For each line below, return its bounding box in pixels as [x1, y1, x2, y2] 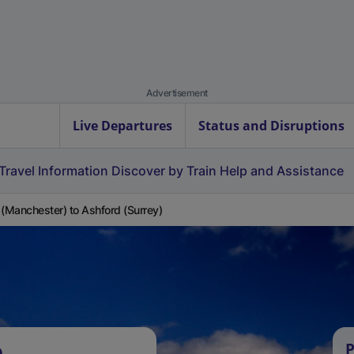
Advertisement [146, 87, 208, 99]
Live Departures [73, 117, 172, 134]
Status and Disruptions [198, 117, 345, 134]
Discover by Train [111, 163, 217, 179]
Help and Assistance [220, 163, 344, 179]
